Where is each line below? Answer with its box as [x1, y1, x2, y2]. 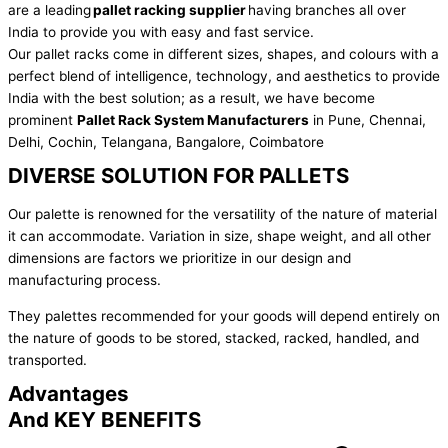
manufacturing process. [8, 272, 161, 289]
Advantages [8, 380, 129, 406]
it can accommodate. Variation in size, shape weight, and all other [8, 228, 431, 245]
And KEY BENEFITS [8, 406, 201, 432]
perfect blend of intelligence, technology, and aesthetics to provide [8, 68, 440, 85]
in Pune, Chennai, [309, 112, 426, 129]
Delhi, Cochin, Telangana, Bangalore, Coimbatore [8, 134, 324, 151]
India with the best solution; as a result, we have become [8, 90, 375, 107]
